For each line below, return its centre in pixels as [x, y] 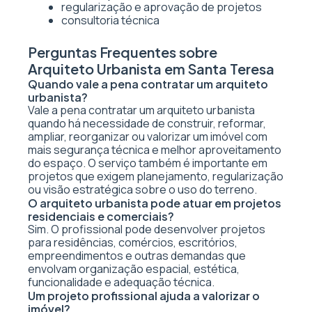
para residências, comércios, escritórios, [133, 242]
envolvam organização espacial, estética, [134, 269]
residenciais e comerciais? [101, 216]
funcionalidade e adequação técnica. [121, 282]
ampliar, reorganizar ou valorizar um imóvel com [148, 136]
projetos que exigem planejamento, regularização [156, 176]
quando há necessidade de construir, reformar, [147, 123]
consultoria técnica [110, 20]
